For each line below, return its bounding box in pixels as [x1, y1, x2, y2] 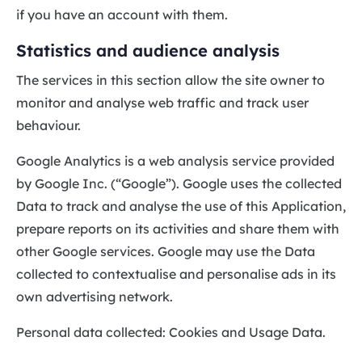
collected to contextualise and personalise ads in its [16, 265, 336, 282]
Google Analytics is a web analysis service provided [16, 152, 335, 169]
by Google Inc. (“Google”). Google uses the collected [16, 175, 342, 192]
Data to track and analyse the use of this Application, [16, 197, 346, 214]
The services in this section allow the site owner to [16, 71, 325, 88]
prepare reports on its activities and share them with [16, 220, 339, 237]
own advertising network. [16, 288, 173, 305]
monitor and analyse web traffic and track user [16, 94, 309, 111]
